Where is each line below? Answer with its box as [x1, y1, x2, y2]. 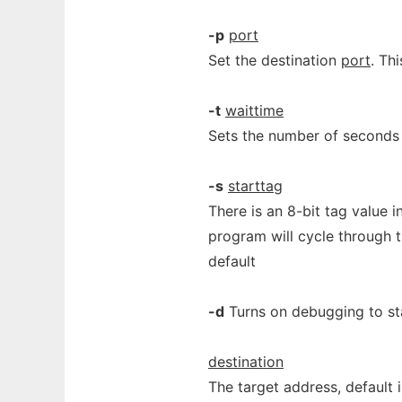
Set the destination [208, 51, 341, 69]
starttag [228, 177, 283, 195]
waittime [225, 101, 284, 119]
